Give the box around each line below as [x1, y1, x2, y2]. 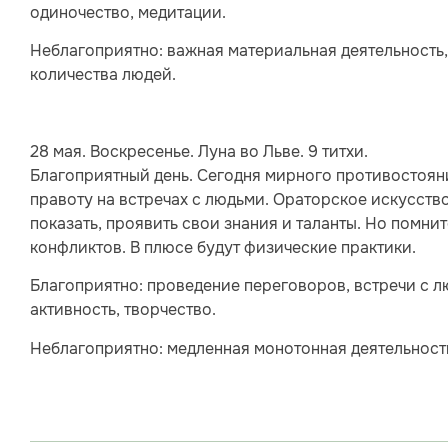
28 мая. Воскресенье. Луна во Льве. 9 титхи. [30, 140, 368, 162]
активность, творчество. [30, 299, 216, 321]
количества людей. [30, 64, 176, 86]
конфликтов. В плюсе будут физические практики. [30, 236, 416, 258]
